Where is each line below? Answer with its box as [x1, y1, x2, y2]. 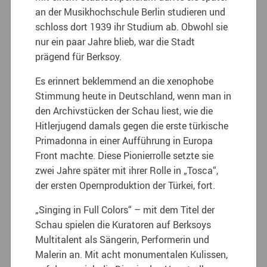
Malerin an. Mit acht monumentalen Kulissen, [35, 248, 228, 262]
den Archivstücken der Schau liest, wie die [35, 104, 213, 118]
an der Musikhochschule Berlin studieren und [35, 5, 226, 19]
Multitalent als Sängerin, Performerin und [35, 233, 210, 247]
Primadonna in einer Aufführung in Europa [35, 134, 213, 148]
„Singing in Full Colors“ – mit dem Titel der [35, 203, 215, 217]
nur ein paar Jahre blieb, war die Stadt [35, 35, 195, 49]
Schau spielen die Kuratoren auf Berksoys [35, 218, 212, 232]
